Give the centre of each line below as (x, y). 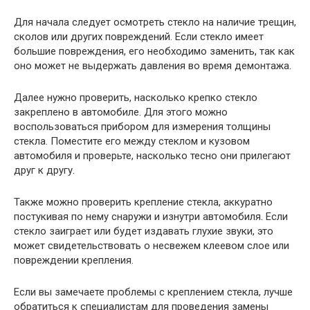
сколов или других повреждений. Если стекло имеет (139, 36)
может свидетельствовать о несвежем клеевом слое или (152, 245)
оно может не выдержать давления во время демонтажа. (153, 65)
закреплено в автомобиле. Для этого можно (121, 112)
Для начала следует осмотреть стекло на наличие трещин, (155, 22)
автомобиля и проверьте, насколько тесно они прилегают (152, 155)
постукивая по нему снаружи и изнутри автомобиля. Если (151, 216)
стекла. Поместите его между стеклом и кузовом (132, 141)
